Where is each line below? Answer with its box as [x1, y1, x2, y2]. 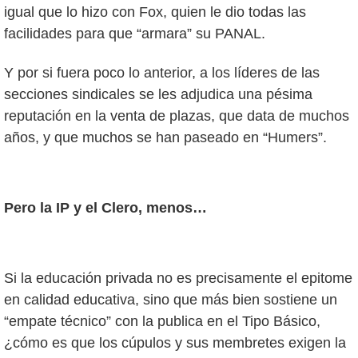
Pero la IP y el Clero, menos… [4, 199, 207, 216]
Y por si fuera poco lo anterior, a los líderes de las [4, 64, 320, 81]
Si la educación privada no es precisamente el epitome [4, 269, 352, 286]
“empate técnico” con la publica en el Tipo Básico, [4, 312, 320, 329]
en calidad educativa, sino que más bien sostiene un [4, 291, 337, 308]
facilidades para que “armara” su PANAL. [4, 25, 273, 42]
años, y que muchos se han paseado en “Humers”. [4, 129, 327, 145]
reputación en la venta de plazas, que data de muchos [4, 107, 349, 124]
